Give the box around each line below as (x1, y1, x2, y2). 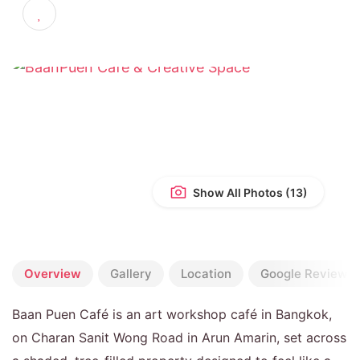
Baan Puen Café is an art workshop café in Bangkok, (12, 305, 332, 322)
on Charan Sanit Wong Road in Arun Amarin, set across (12, 329, 346, 346)
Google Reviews (260, 265, 354, 281)
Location (181, 265, 231, 281)
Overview (24, 265, 81, 281)
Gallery (110, 265, 152, 281)
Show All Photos (190, 185, 283, 199)
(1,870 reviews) (46, 9, 131, 22)
